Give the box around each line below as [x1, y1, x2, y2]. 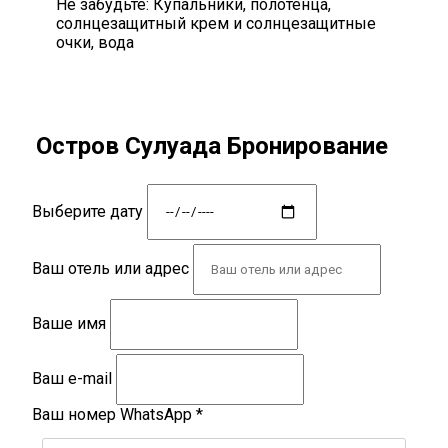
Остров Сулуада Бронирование [36, 131, 388, 160]
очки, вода [56, 32, 134, 52]
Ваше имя [32, 313, 106, 333]
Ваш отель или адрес [32, 258, 193, 278]
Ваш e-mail [32, 368, 112, 388]
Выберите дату [32, 201, 143, 221]
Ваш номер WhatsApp [32, 404, 196, 424]
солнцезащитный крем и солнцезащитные [56, 13, 376, 33]
